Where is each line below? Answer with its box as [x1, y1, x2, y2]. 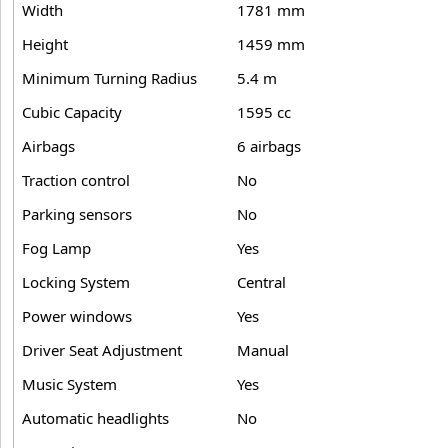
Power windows [22, 305, 132, 326]
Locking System [22, 271, 130, 292]
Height [22, 33, 68, 54]
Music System [22, 373, 117, 394]
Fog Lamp [22, 237, 91, 258]
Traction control [22, 169, 130, 190]
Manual [237, 339, 289, 360]
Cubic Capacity [22, 101, 122, 122]
